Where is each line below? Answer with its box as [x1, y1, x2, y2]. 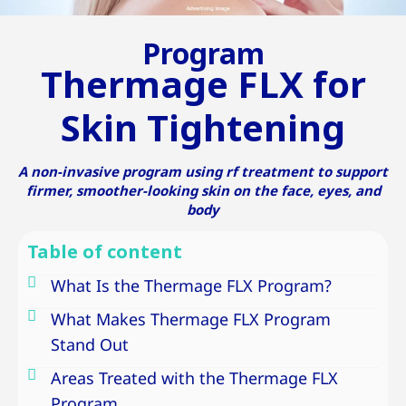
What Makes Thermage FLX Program [51, 307, 332, 333]
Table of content [27, 238, 182, 266]
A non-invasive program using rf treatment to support [18, 161, 388, 183]
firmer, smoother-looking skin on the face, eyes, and [25, 180, 381, 202]
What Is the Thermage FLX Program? [51, 274, 333, 299]
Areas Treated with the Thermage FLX [51, 366, 339, 391]
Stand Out [51, 333, 130, 358]
